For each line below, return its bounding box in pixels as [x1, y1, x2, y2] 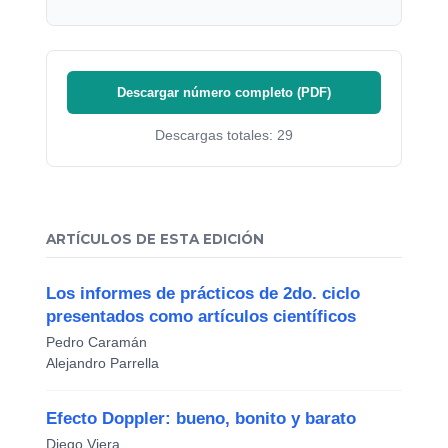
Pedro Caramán [46, 333, 147, 350]
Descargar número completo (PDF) [117, 85, 331, 101]
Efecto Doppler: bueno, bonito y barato [46, 408, 356, 428]
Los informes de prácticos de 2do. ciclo [46, 283, 360, 303]
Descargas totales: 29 [155, 128, 293, 144]
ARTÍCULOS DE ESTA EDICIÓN [46, 230, 264, 247]
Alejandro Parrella [46, 354, 159, 371]
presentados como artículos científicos [46, 306, 356, 326]
